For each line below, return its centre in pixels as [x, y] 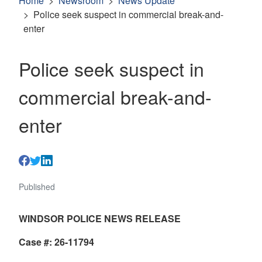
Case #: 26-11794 [56, 242]
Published [37, 186]
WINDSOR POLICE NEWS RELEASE [100, 218]
